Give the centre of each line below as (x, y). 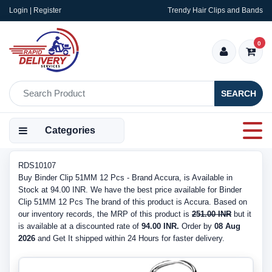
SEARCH (239, 93)
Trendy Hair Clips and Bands (215, 10)
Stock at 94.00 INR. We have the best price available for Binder (130, 190)
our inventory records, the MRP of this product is (105, 214)
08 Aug (227, 226)
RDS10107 (37, 165)
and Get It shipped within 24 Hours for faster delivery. (130, 238)
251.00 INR (212, 214)
